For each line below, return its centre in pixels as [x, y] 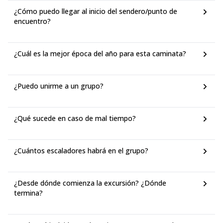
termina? [28, 193]
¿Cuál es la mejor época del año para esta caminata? [100, 54]
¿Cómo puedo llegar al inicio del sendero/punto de [96, 11]
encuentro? [32, 21]
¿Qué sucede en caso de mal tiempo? [75, 118]
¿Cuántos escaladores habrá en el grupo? [81, 151]
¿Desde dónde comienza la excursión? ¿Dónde [90, 183]
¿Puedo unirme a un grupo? [59, 86]
